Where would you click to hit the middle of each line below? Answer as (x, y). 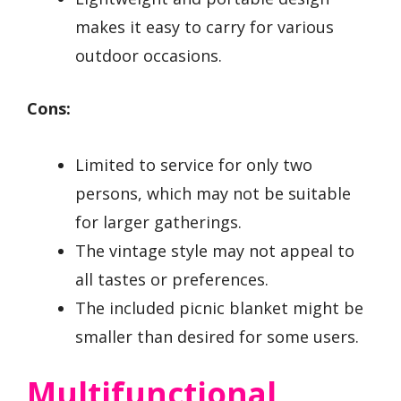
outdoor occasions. (149, 56)
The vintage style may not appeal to (215, 250)
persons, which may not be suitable (213, 193)
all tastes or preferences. (172, 279)
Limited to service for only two (194, 164)
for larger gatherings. (158, 222)
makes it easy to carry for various (205, 27)
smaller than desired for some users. (217, 336)
